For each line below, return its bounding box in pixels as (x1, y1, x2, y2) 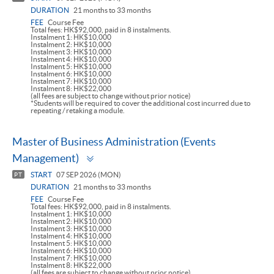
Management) (12, 152, 79, 165)
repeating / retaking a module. (31, 106, 125, 115)
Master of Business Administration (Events (12, 135, 216, 149)
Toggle (97, 147, 128, 161)
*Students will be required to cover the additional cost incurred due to (31, 99, 251, 108)
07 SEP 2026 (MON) (55, 171, 121, 179)
